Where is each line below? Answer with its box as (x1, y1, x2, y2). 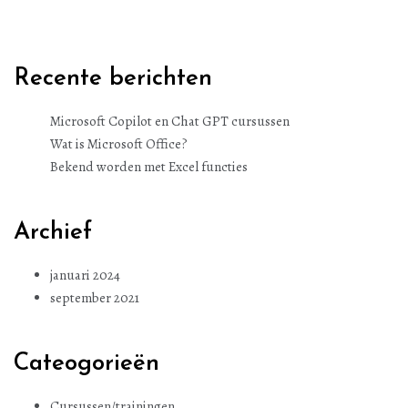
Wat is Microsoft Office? (50, 134, 188, 153)
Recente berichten (14, 66, 212, 91)
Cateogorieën (14, 351, 159, 376)
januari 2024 (50, 265, 120, 284)
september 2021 (50, 288, 139, 307)
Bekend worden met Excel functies (50, 157, 248, 176)
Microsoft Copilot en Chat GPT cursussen (50, 111, 290, 130)
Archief (14, 219, 92, 245)
